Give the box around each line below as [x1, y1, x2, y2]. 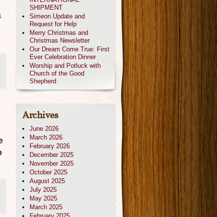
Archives [22, 109, 58, 123]
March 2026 [30, 134, 62, 141]
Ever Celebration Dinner [30, 53, 96, 61]
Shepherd [30, 77, 56, 85]
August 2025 [30, 177, 65, 185]
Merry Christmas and [30, 29, 88, 36]
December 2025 [30, 151, 74, 158]
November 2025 [30, 160, 74, 167]
